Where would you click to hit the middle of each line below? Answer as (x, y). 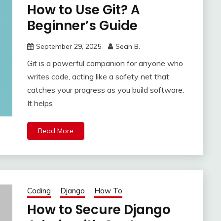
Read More (55, 131)
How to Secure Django (99, 210)
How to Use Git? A (83, 10)
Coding (39, 191)
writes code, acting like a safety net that (98, 77)
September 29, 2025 (68, 47)
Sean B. (128, 47)
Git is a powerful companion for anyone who (105, 63)
